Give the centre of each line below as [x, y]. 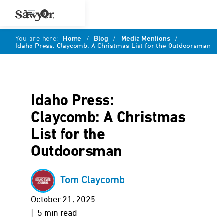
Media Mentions [145, 39]
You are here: [37, 39]
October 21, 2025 [63, 200]
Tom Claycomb [93, 180]
